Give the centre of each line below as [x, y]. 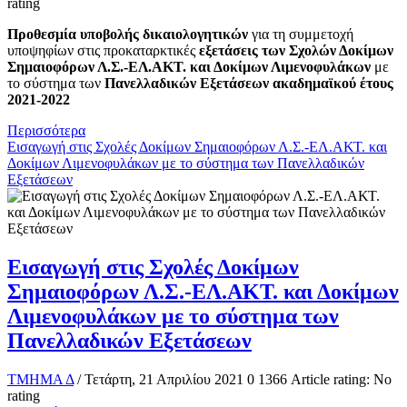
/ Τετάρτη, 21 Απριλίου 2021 [160, 379]
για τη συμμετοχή [303, 35]
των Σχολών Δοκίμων [328, 51]
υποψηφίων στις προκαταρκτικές [101, 51]
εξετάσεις [227, 51]
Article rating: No [339, 379]
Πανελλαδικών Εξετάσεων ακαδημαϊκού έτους [247, 84]
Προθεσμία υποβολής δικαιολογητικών [129, 35]
